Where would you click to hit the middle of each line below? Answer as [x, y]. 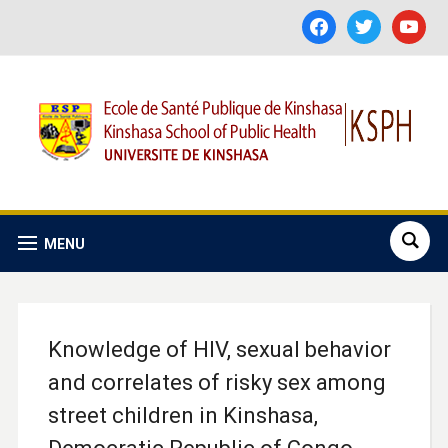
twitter [367, 19]
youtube [417, 19]
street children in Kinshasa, [182, 415]
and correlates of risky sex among [216, 382]
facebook [331, 19]
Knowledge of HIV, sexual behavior [219, 349]
